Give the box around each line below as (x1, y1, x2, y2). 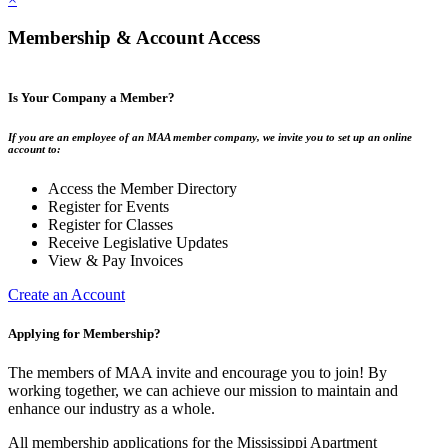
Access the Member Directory (48, 180, 237, 198)
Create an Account (8, 286, 125, 304)
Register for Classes (48, 216, 173, 234)
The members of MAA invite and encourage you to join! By (8, 364, 387, 382)
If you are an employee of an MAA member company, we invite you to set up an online (8, 131, 412, 144)
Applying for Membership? (8, 326, 161, 342)
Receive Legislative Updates (48, 234, 228, 252)
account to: (8, 143, 61, 156)
